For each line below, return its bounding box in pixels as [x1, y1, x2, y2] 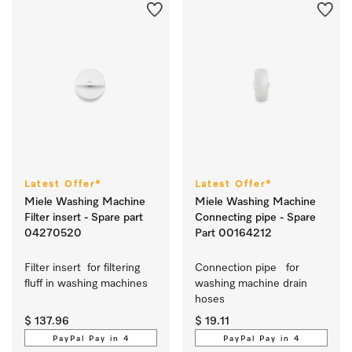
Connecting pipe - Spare [195, 212, 316, 223]
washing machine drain [195, 278, 307, 289]
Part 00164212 [195, 228, 272, 239]
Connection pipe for [195, 262, 299, 273]
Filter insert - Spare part [24, 212, 143, 223]
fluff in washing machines [24, 278, 154, 289]
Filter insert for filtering [24, 262, 140, 273]
